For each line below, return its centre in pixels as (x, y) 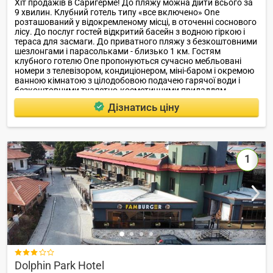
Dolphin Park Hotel (59, 265)
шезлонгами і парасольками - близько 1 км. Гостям (118, 51)
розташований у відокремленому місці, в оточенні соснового (136, 22)
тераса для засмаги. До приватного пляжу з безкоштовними (136, 42)
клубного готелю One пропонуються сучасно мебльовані (128, 61)
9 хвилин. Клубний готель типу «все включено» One (117, 12)
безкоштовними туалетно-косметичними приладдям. (122, 90)
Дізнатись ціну (143, 107)
